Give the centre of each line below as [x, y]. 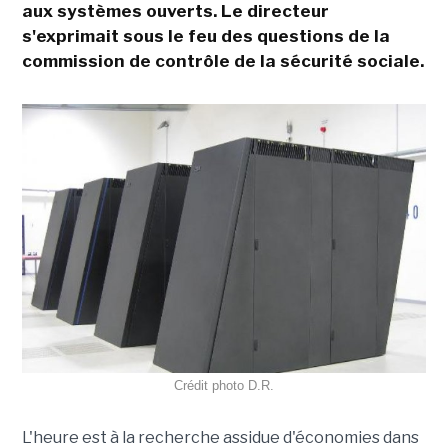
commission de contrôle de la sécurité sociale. [222, 61]
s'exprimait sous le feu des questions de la [205, 36]
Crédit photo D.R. [224, 386]
